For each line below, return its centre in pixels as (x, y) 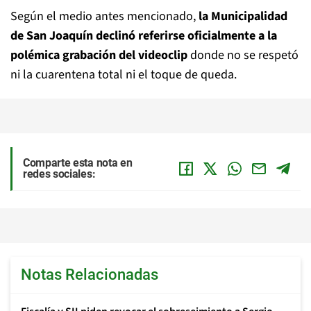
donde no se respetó (243, 55)
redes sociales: (59, 174)
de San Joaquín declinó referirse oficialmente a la (144, 36)
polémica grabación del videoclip (99, 55)
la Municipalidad (243, 16)
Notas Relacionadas (90, 275)
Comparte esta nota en (78, 163)
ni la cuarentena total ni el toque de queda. (124, 75)
